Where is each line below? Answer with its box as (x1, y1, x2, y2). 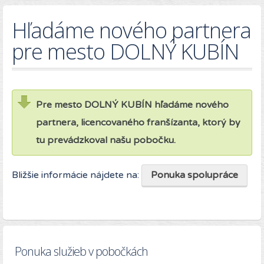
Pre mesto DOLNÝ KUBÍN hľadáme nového (36, 99, 229, 111)
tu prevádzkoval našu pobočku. (36, 134, 176, 147)
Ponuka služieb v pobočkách (15, 243, 148, 260)
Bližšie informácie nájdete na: (12, 169, 141, 181)
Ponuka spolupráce (151, 169, 238, 181)
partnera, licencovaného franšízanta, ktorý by (36, 117, 240, 129)
